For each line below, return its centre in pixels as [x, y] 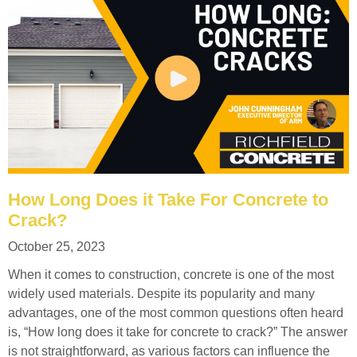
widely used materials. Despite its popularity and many [161, 293]
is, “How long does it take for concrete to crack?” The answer [178, 331]
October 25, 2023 [57, 246]
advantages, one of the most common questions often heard [176, 312]
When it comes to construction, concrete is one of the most [171, 274]
